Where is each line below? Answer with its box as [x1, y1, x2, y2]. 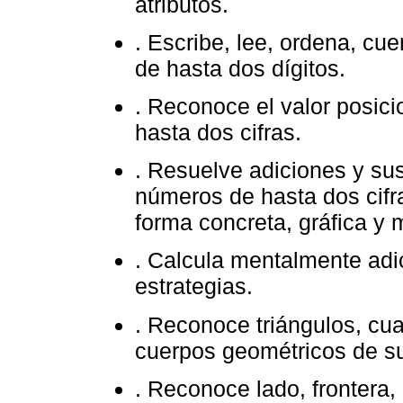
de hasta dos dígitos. [135, 55, 345, 81]
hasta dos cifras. [135, 120, 301, 146]
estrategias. [135, 273, 253, 300]
